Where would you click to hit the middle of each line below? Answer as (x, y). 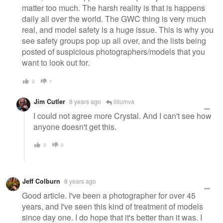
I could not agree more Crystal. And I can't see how (122, 115)
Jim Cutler (50, 101)
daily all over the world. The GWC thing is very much (114, 19)
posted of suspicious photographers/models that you (113, 52)
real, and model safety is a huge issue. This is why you (118, 30)
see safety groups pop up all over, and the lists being (114, 41)
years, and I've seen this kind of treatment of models (112, 206)
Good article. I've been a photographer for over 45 (109, 195)
